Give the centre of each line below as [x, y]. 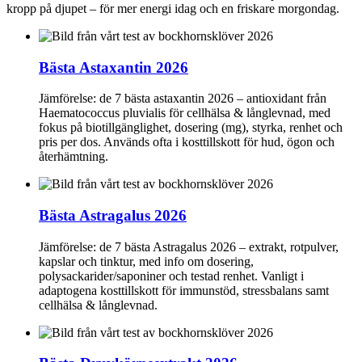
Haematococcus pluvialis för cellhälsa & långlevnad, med [185, 113]
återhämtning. [74, 157]
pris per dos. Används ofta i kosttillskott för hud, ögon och [187, 142]
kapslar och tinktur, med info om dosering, [146, 261]
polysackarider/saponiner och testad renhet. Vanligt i [171, 276]
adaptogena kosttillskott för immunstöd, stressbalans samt [184, 290]
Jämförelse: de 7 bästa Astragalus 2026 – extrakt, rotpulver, [189, 246]
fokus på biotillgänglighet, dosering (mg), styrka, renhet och [191, 128]
